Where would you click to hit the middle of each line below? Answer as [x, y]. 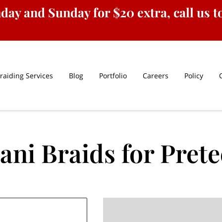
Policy [194, 75]
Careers [156, 75]
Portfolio [113, 75]
